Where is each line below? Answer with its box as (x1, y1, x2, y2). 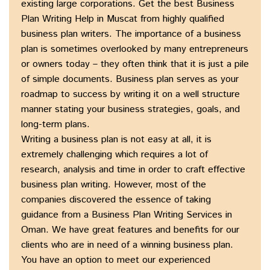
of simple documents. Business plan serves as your (21, 72, 239, 87)
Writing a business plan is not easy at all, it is (21, 133, 212, 147)
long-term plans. (21, 118, 90, 132)
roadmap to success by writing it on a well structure (21, 87, 240, 102)
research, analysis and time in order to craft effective (21, 163, 245, 177)
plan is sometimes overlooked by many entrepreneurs (21, 42, 248, 57)
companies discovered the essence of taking (21, 193, 211, 207)
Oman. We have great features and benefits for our (21, 223, 239, 237)
